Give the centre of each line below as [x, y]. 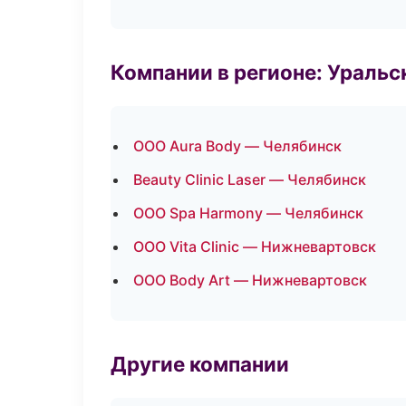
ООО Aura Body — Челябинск [237, 146]
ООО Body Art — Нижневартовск [250, 280]
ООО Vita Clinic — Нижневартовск [255, 246]
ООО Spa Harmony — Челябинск [248, 213]
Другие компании [200, 364]
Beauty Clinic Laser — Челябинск [250, 179]
